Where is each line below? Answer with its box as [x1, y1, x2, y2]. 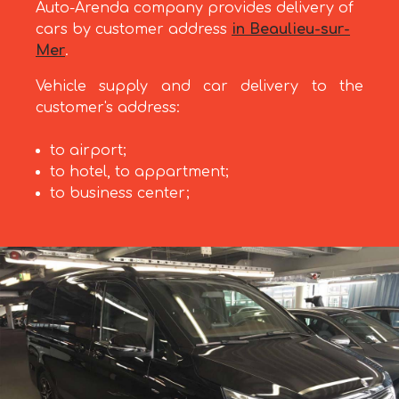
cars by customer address [36, 21, 232, 38]
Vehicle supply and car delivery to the [36, 78, 363, 95]
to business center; [50, 185, 190, 202]
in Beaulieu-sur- [232, 21, 350, 38]
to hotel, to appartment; [50, 164, 229, 181]
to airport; [50, 142, 126, 159]
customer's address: [36, 100, 180, 117]
